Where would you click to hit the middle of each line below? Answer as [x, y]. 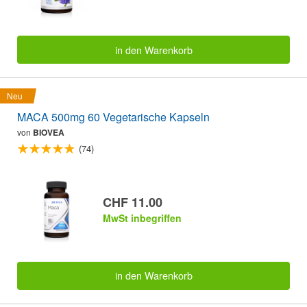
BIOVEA [49, 132]
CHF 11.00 [133, 202]
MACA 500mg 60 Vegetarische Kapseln [113, 116]
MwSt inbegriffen [142, 218]
